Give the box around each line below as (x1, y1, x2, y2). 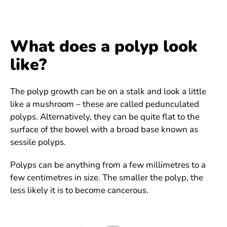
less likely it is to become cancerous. (10, 184, 148, 196)
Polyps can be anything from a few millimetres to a (10, 159, 206, 171)
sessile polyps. (10, 136, 66, 148)
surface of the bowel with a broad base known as (10, 123, 198, 135)
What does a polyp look (10, 35, 198, 57)
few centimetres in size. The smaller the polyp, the (10, 171, 203, 183)
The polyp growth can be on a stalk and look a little (10, 85, 206, 97)
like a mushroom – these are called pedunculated (10, 98, 199, 110)
